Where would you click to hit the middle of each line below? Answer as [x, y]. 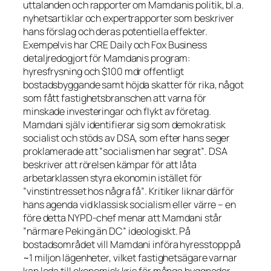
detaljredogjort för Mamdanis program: [107, 58]
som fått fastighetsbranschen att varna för [115, 98]
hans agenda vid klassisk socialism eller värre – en [129, 204]
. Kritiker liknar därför [189, 191]
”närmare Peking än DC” [75, 231]
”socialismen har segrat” [152, 151]
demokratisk [198, 124]
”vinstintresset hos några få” [84, 191]
